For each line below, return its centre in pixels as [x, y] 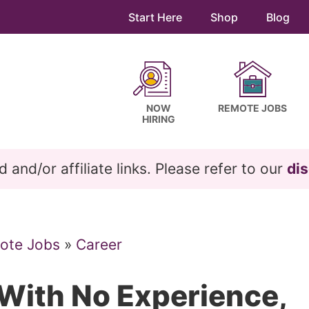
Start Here [155, 17]
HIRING [159, 119]
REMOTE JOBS [252, 108]
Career [99, 245]
